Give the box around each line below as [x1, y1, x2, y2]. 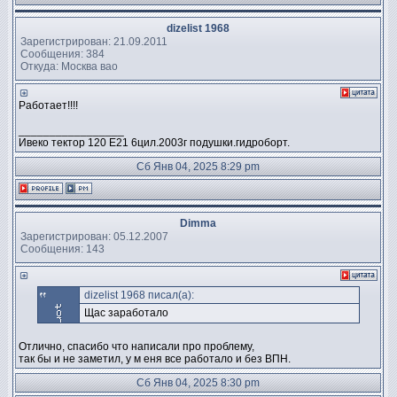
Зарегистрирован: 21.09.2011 [20, 35, 167, 48]
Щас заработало [83, 307, 168, 319]
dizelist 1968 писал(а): [83, 289, 194, 301]
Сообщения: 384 [20, 47, 105, 60]
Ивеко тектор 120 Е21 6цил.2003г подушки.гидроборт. [19, 136, 290, 149]
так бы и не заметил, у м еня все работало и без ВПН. [19, 353, 291, 365]
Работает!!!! [19, 99, 78, 112]
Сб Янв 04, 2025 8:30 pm [136, 377, 260, 389]
